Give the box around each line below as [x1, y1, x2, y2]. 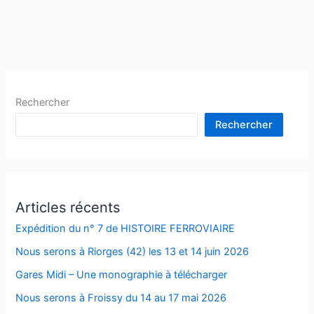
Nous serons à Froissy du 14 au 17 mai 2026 [15, 291, 227, 304]
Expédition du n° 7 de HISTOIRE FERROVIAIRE [15, 221, 235, 235]
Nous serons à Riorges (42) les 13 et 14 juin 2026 [15, 245, 250, 258]
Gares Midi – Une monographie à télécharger [15, 268, 228, 281]
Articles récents [15, 198, 121, 216]
